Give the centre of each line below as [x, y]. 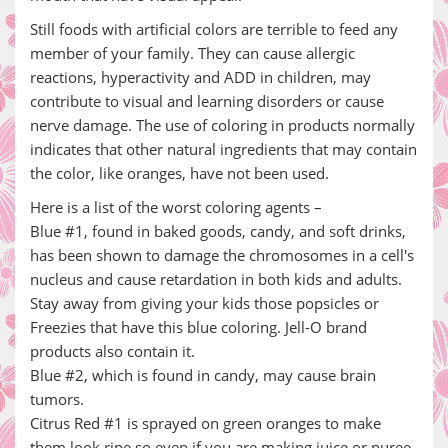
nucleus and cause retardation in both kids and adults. [216, 279]
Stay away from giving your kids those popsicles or [204, 303]
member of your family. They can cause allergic [192, 53]
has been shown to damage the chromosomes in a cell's [222, 255]
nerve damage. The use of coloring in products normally [222, 125]
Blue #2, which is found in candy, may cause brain [203, 375]
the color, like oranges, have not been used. [179, 173]
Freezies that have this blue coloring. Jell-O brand [198, 327]
